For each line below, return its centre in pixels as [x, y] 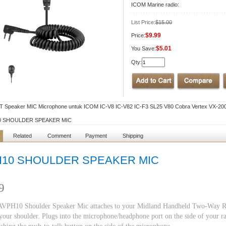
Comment [59, 136]
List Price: [143, 22]
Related [22, 136]
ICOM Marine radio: [155, 5]
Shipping [133, 136]
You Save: [144, 48]
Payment [96, 136]
